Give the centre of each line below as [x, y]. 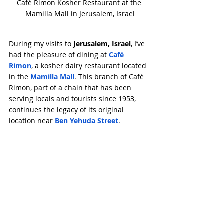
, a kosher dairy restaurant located [90, 65]
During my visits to [41, 43]
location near [32, 120]
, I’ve [139, 43]
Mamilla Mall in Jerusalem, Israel [80, 13]
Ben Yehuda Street [87, 120]
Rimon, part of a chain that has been [71, 87]
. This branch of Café [110, 76]
